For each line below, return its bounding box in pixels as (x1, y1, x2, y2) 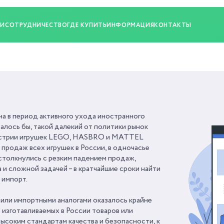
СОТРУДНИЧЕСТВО (5, 20, 67, 29)
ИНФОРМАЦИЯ (106, 20, 154, 29)
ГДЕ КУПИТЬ (67, 20, 107, 29)
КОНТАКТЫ (154, 20, 192, 29)
